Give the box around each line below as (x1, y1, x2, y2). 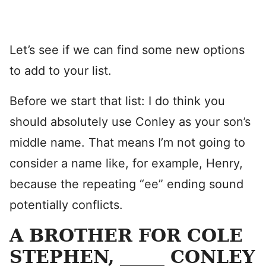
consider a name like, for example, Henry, (9, 156, 243, 170)
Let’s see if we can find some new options (9, 43, 245, 57)
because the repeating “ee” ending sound (9, 177, 243, 191)
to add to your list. (9, 64, 112, 78)
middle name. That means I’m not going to (9, 135, 245, 150)
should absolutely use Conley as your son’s (9, 115, 251, 129)
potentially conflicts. (9, 198, 123, 212)
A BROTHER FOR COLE (9, 225, 243, 246)
